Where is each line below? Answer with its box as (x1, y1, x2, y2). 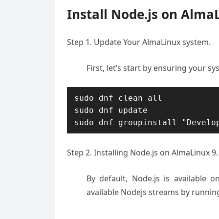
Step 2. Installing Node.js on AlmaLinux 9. (67, 147, 218, 158)
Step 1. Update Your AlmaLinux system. (67, 37, 211, 47)
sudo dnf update (74, 106, 148, 115)
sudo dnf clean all (74, 93, 162, 103)
